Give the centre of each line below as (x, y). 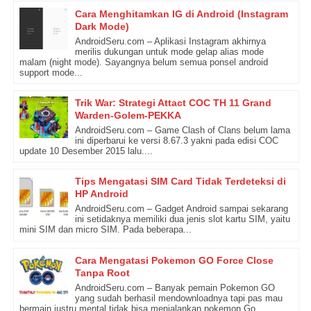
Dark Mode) (102, 26)
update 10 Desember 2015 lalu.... (86, 151)
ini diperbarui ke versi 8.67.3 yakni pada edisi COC (176, 141)
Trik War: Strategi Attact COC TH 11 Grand (173, 103)
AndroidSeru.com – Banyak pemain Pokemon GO (175, 287)
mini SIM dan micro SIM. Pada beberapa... (105, 230)
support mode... (51, 72)
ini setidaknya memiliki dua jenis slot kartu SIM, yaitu (182, 219)
